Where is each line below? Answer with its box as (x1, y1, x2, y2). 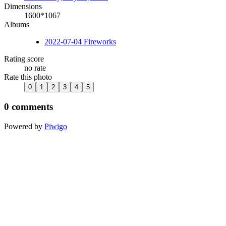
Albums (4, 20, 29, 29)
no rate (24, 63, 46, 72)
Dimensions (4, 2, 42, 11)
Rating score (4, 54, 44, 63)
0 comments (4, 101, 53, 112)
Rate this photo (4, 72, 52, 81)
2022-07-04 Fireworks (44, 37, 116, 46)
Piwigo (44, 122, 67, 131)
